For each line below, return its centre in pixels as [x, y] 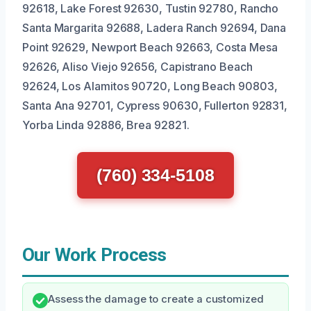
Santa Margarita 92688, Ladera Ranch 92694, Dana [154, 28]
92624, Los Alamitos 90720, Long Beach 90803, [150, 86]
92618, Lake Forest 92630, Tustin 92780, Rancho [151, 8]
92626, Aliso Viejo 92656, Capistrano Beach [137, 67]
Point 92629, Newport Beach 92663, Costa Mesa [150, 47]
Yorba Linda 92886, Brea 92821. [106, 125]
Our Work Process [94, 255]
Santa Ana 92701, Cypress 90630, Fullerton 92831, [155, 106]
